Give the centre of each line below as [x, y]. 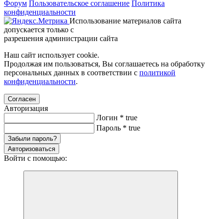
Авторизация [26, 108]
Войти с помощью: [35, 158]
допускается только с [39, 29]
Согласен [22, 99]
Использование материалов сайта [125, 21]
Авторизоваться [32, 149]
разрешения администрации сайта [62, 38]
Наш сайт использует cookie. [52, 55]
